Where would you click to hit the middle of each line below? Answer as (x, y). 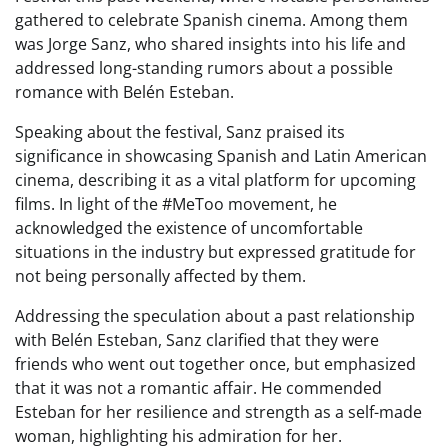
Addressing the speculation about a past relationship (215, 316)
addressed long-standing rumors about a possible (204, 68)
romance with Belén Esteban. (124, 92)
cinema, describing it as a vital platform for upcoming (215, 180)
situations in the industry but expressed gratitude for (215, 252)
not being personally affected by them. (160, 276)
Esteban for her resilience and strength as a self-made (218, 412)
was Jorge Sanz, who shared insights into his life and (210, 44)
